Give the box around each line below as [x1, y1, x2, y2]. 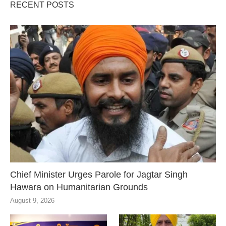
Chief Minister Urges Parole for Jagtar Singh [10, 169, 188, 180]
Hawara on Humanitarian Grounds [10, 182, 148, 192]
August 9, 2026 [10, 196, 54, 204]
